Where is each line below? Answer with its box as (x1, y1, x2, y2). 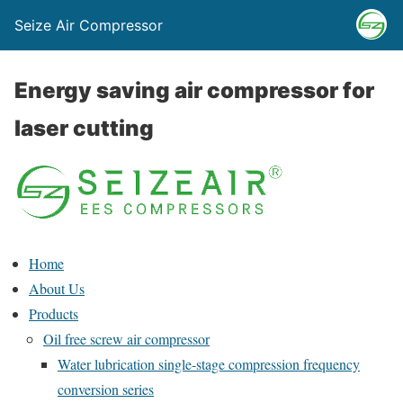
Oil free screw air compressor (43, 329, 210, 348)
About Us (29, 279, 85, 298)
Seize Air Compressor (14, 16, 163, 34)
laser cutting (14, 115, 154, 141)
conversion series (58, 380, 154, 399)
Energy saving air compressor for (14, 77, 374, 103)
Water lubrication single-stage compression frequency (58, 354, 360, 373)
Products (29, 304, 78, 323)
